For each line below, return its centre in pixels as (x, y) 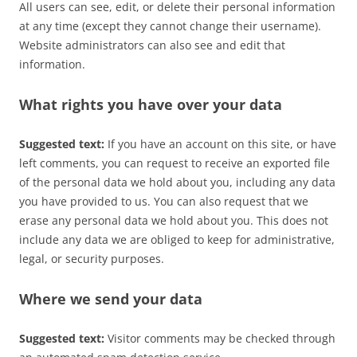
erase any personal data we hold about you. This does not (174, 220)
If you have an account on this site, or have (222, 144)
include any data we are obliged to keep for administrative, (177, 239)
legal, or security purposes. (92, 259)
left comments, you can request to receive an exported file (175, 163)
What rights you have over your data (151, 104)
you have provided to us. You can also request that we (164, 201)
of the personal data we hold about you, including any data (177, 182)
